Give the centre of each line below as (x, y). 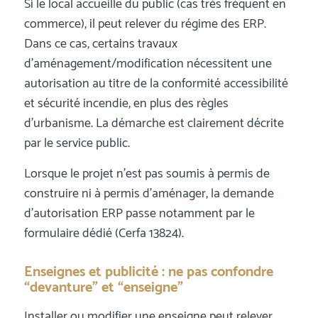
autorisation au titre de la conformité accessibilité (156, 83)
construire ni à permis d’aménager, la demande (149, 194)
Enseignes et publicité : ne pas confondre (148, 273)
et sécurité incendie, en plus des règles (126, 103)
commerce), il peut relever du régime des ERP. (145, 24)
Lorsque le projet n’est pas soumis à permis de (147, 174)
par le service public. (77, 143)
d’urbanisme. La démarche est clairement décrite (154, 123)
